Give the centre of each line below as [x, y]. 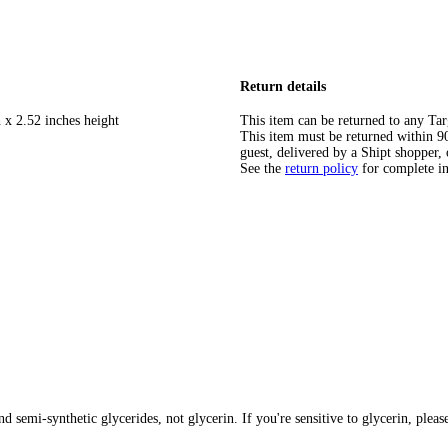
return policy [321, 169]
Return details [283, 86]
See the [260, 169]
